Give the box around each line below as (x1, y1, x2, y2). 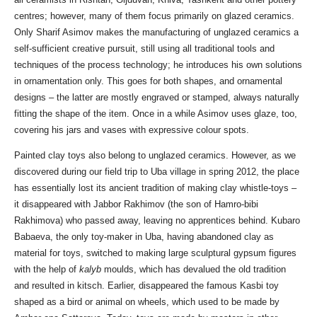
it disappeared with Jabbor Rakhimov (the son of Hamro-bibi (14, 199, 258, 210)
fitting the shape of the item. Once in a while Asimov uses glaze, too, (14, 108, 297, 120)
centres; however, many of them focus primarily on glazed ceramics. (14, 11, 294, 22)
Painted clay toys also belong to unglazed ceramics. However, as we (14, 150, 296, 161)
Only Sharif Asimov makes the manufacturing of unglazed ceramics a (14, 27, 299, 38)
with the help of (14, 264, 79, 275)
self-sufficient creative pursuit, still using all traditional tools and (14, 43, 275, 54)
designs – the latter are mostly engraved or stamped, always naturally (14, 92, 299, 103)
